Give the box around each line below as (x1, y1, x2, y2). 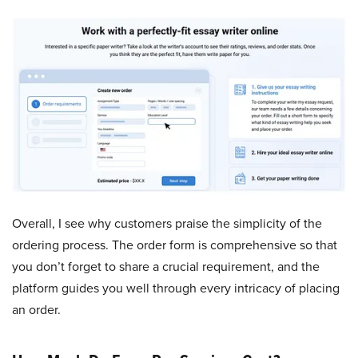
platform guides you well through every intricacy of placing (12, 278, 340, 297)
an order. (12, 300, 61, 319)
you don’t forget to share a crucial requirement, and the (12, 257, 320, 276)
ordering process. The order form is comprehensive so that (12, 235, 337, 254)
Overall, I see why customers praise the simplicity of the (12, 213, 322, 233)
